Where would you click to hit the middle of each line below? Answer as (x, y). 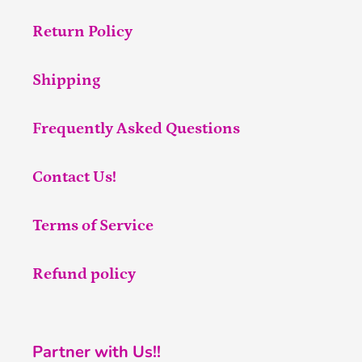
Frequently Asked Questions (136, 129)
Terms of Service (93, 226)
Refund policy (84, 274)
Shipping (66, 80)
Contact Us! (74, 177)
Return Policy (82, 32)
